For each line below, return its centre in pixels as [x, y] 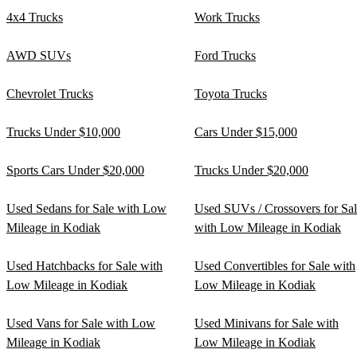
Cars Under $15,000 [246, 132]
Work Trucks [227, 18]
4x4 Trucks [35, 18]
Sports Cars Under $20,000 [75, 171]
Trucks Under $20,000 [251, 171]
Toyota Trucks [231, 94]
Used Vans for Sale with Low [81, 324]
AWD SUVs [39, 56]
